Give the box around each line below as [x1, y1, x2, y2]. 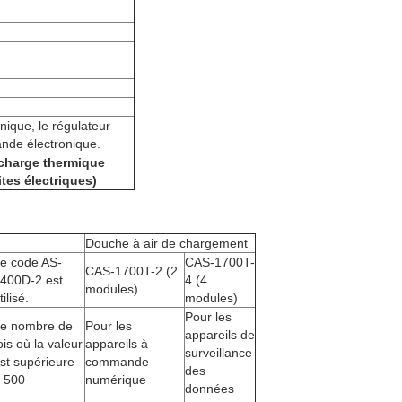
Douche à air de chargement [85, 236, 248, 250]
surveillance [185, 345, 252, 360]
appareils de [185, 328, 255, 342]
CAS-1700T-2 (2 [85, 264, 178, 278]
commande [85, 354, 149, 369]
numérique [85, 372, 146, 387]
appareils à [85, 336, 148, 351]
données [185, 381, 234, 396]
